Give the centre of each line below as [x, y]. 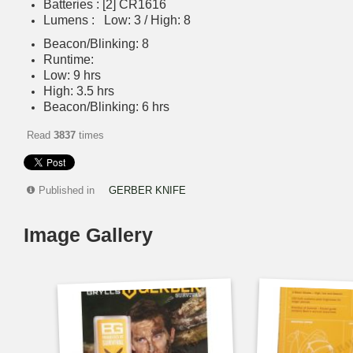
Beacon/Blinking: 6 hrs [106, 106]
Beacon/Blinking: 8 [96, 43]
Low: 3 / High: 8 [147, 20]
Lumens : [74, 20]
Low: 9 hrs [72, 75]
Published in [67, 190]
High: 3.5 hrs [79, 91]
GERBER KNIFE [147, 190]
